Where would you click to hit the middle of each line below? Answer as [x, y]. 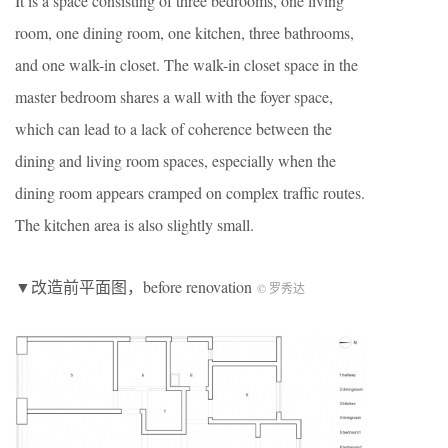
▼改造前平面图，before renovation [136, 286]
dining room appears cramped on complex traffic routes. [190, 192]
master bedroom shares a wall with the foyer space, [174, 96]
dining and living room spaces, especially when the [175, 160]
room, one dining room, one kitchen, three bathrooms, [184, 32]
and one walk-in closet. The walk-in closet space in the [186, 64]
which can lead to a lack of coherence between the [173, 128]
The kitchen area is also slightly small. [134, 224]
